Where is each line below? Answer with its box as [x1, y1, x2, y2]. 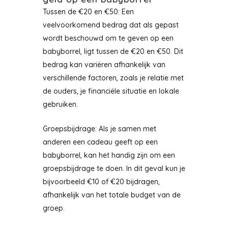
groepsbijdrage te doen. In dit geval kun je [43, 164, 185, 173]
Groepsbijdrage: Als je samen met [43, 124, 156, 133]
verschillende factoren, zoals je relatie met [43, 73, 184, 82]
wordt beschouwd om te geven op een [43, 34, 174, 43]
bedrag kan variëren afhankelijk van [43, 60, 165, 69]
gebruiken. [43, 100, 78, 109]
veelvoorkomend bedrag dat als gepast [43, 20, 179, 30]
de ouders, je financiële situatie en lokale [43, 87, 179, 96]
